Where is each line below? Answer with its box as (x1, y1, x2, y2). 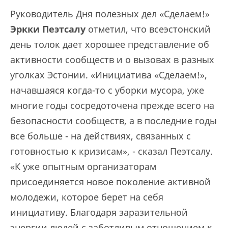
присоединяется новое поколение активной (10, 176, 211, 188)
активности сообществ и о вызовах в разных (10, 53, 214, 66)
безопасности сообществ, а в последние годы (10, 115, 217, 127)
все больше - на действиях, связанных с (10, 130, 191, 142)
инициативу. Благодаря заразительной (10, 206, 188, 218)
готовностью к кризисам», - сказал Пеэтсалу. (10, 145, 213, 157)
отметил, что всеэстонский (85, 23, 211, 35)
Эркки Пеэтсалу (10, 23, 85, 35)
